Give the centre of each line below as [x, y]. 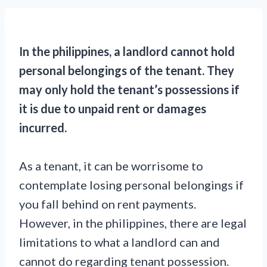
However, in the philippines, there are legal [133, 223]
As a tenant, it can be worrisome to [111, 166]
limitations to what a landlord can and [119, 242]
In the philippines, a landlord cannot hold [127, 51]
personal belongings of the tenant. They [127, 70]
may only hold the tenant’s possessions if [129, 89]
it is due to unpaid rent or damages [113, 108]
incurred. [43, 128]
